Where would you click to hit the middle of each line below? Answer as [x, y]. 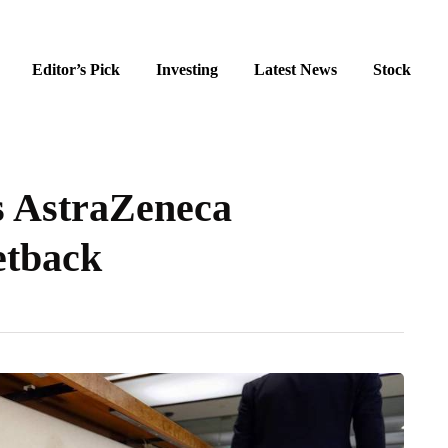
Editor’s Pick [76, 69]
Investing [187, 69]
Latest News [295, 69]
